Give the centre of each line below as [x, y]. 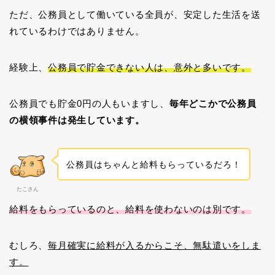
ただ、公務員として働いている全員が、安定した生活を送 [135, 14]
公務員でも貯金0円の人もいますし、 [89, 103]
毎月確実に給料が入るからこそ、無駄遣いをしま [154, 246]
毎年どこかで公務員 [213, 103]
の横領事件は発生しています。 [77, 120]
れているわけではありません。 [77, 31]
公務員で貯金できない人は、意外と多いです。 [150, 67]
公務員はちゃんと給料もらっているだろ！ [153, 164]
